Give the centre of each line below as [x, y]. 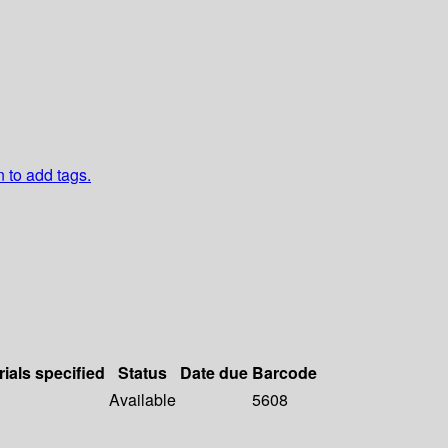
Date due [214, 373]
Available [142, 400]
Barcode [284, 373]
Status [142, 373]
